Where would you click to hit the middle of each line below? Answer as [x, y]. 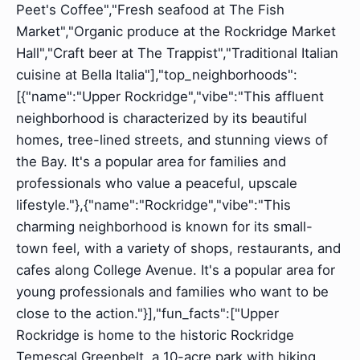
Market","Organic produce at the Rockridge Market [176, 32]
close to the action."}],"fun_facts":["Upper [147, 314]
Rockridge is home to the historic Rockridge [155, 335]
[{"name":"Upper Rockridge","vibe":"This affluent [170, 97]
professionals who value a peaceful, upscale [157, 184]
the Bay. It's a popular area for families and [151, 162]
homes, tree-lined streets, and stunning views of [172, 140]
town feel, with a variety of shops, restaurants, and [178, 249]
